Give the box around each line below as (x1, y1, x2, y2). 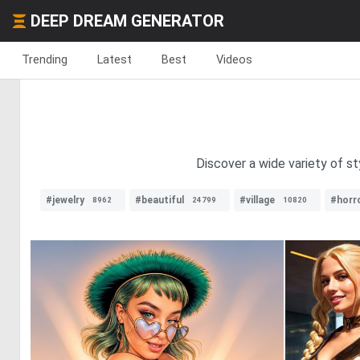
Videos (216, 52, 252, 67)
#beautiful (135, 194, 184, 206)
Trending (22, 52, 67, 67)
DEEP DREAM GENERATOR (31, 11, 224, 31)
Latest (97, 52, 132, 67)
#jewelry (46, 194, 84, 206)
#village (239, 194, 275, 206)
